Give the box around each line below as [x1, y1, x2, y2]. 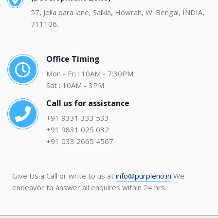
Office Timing [46, 54, 100, 65]
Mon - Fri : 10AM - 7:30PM [46, 69, 133, 79]
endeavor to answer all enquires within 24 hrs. [12, 182, 166, 193]
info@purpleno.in [116, 171, 171, 181]
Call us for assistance [46, 98, 129, 109]
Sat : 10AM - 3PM [46, 80, 104, 91]
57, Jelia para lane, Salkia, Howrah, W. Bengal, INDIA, [31, 7, 204, 18]
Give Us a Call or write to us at [12, 171, 116, 181]
